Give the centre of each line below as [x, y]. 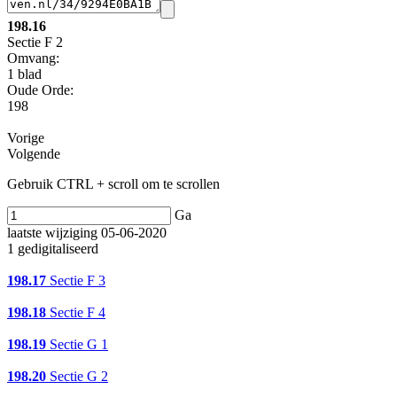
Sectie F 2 [35, 43]
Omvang [31, 58]
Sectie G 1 [77, 345]
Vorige [26, 138]
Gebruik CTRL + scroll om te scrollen [113, 184]
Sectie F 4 [76, 313]
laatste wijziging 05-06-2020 [87, 233]
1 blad [24, 74]
